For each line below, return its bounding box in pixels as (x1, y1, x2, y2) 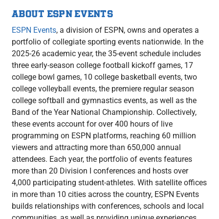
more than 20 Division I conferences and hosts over (11, 166, 188, 175)
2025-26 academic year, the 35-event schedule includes (11, 48, 201, 58)
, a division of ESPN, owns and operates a (56, 25, 199, 35)
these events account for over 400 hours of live (11, 119, 173, 129)
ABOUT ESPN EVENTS (11, 7, 113, 20)
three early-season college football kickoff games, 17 (11, 60, 193, 70)
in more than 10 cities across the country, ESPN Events (11, 189, 199, 199)
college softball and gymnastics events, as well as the (11, 95, 197, 105)
